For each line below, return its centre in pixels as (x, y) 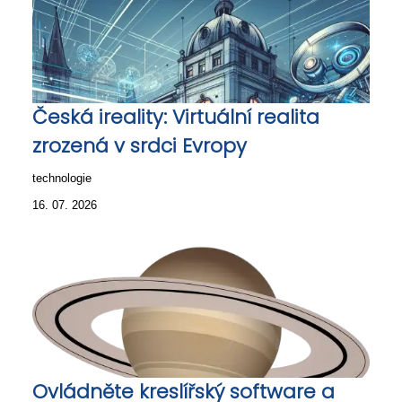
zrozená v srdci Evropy (140, 145)
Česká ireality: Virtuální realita (176, 117)
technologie (62, 178)
